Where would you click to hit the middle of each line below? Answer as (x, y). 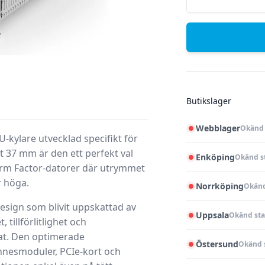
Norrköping (220, 186)
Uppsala (213, 215)
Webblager (218, 128)
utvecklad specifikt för (87, 138)
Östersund (217, 244)
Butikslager (209, 101)
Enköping (216, 157)
